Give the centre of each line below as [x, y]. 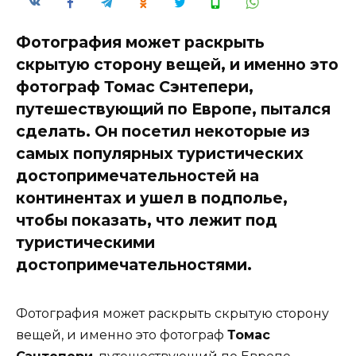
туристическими [85, 242]
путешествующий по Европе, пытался [173, 108]
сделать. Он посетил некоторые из [163, 131]
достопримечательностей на [137, 175]
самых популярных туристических [160, 153]
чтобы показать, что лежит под [147, 220]
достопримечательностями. [134, 264]
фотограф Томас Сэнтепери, [135, 86]
